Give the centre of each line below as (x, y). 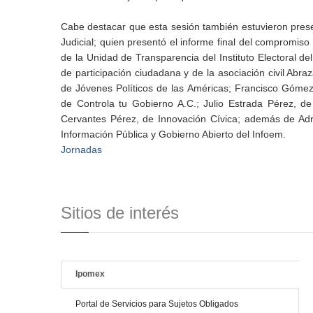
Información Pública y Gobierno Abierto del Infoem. (173, 134)
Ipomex (90, 274)
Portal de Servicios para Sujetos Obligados (157, 304)
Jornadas (81, 150)
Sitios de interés (120, 213)
